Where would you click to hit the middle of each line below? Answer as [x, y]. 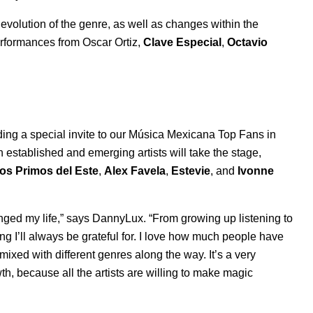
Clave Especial [182, 43]
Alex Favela [135, 171]
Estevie [191, 171]
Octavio [247, 43]
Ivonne [256, 171]
